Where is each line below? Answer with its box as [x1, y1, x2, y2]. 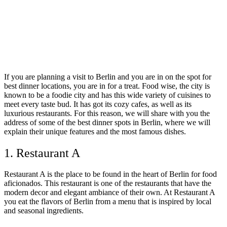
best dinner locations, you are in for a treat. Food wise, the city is [4, 81, 210, 90]
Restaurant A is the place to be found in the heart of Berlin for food [4, 170, 217, 179]
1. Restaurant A [4, 146, 80, 160]
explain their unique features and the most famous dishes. [4, 127, 186, 136]
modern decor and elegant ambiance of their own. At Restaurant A [4, 188, 215, 197]
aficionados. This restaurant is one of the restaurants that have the [4, 179, 211, 188]
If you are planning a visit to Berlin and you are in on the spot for [4, 72, 211, 81]
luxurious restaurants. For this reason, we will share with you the [4, 108, 210, 118]
